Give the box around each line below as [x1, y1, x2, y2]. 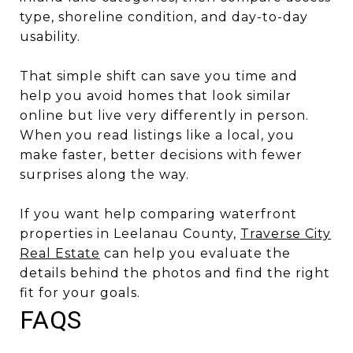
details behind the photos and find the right [20, 265, 330, 281]
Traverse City [240, 225, 331, 241]
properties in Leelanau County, [20, 225, 240, 241]
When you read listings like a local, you [20, 127, 295, 143]
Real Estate [20, 245, 100, 261]
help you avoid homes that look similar [20, 87, 292, 103]
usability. [20, 28, 80, 44]
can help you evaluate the [100, 245, 291, 261]
